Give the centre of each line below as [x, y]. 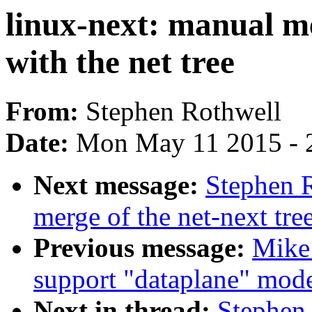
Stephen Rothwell [184, 111]
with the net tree [120, 62]
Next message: [119, 185]
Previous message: [143, 248]
